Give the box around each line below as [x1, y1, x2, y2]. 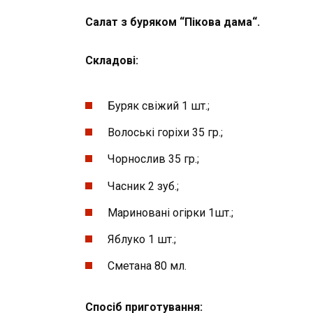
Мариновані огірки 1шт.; [108, 205, 233, 219]
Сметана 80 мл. [108, 259, 187, 273]
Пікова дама [184, 15, 252, 29]
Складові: [85, 53, 138, 67]
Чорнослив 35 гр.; [108, 152, 199, 166]
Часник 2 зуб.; [108, 179, 179, 193]
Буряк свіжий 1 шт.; [108, 99, 210, 112]
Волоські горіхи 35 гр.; [108, 126, 223, 140]
